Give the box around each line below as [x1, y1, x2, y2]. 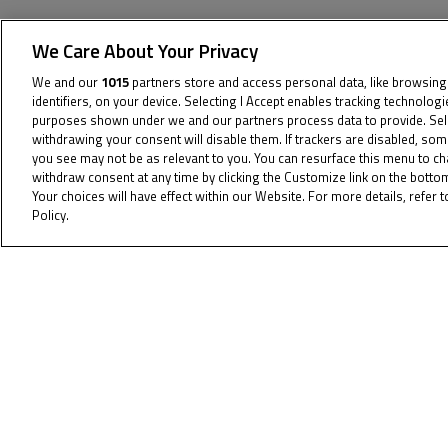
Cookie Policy [74, 205, 157, 225]
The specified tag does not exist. [102, 100, 295, 122]
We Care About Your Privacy [32, 36, 258, 65]
